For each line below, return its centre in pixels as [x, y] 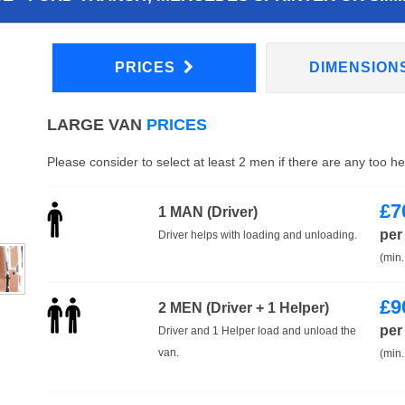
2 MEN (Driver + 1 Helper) [243, 307]
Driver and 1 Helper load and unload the [257, 330]
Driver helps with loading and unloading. [257, 235]
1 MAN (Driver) [207, 212]
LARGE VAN [94, 124]
